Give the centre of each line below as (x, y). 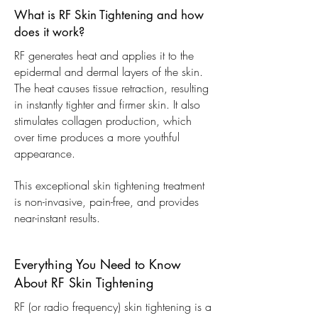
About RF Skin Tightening (84, 282)
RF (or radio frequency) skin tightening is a (113, 306)
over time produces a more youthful (97, 137)
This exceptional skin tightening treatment (109, 185)
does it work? (49, 32)
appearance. (45, 153)
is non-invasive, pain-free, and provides (106, 201)
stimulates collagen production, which (103, 120)
